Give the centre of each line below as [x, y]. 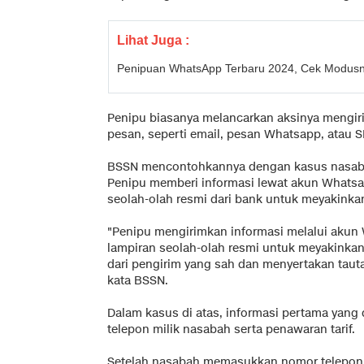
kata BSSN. [138, 280]
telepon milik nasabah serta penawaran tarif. [231, 329]
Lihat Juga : [153, 40]
